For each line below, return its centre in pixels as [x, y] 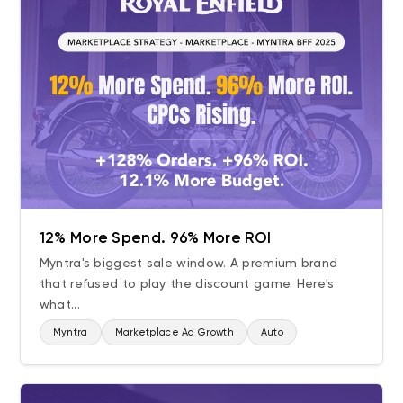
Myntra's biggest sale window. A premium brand [188, 263]
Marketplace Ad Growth [174, 333]
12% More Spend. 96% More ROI [155, 238]
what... [59, 304]
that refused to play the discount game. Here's [187, 284]
